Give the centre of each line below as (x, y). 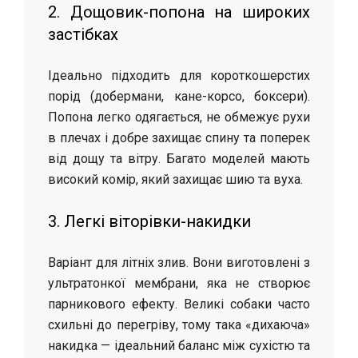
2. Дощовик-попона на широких (179, 12)
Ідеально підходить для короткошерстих (179, 75)
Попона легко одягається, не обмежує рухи (179, 117)
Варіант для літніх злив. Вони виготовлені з (179, 262)
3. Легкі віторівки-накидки (149, 221)
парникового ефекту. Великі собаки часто (179, 304)
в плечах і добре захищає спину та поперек (179, 137)
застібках (83, 34)
